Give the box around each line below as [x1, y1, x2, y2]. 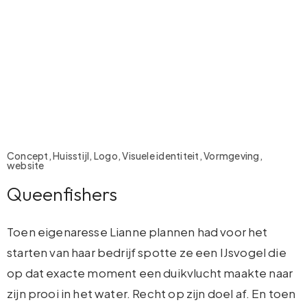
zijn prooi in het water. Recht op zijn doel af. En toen [7, 286, 296, 302]
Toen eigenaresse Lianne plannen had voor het [7, 224, 268, 240]
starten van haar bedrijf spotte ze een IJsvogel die [7, 245, 286, 260]
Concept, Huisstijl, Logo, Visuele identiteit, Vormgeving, [7, 149, 262, 162]
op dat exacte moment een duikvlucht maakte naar [7, 265, 293, 281]
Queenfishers [7, 182, 117, 206]
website [7, 159, 45, 172]
